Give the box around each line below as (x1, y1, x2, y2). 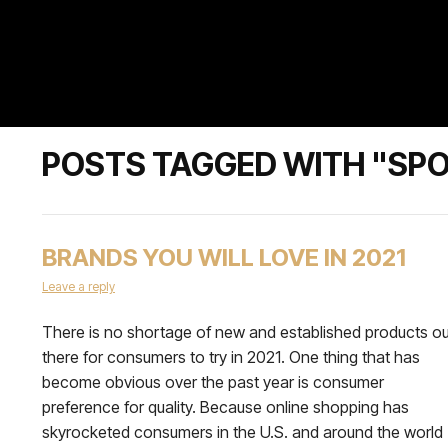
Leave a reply (42, 279, 115, 294)
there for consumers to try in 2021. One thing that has (42, 347, 420, 367)
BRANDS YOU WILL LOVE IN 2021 (42, 243, 406, 272)
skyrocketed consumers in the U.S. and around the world (42, 422, 443, 442)
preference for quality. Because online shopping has (42, 397, 409, 417)
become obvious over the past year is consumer (42, 372, 384, 392)
